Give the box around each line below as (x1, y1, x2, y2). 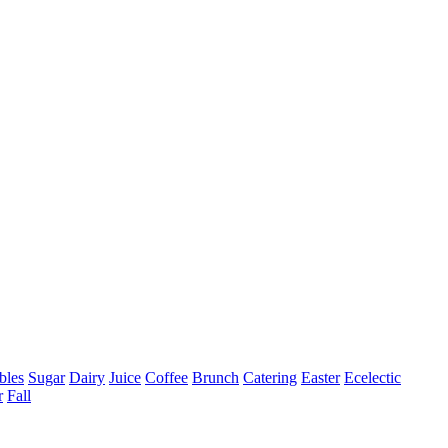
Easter (301, 368, 340, 386)
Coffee (145, 368, 188, 386)
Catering (243, 368, 297, 386)
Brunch (192, 368, 239, 386)
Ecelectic (344, 368, 401, 386)
